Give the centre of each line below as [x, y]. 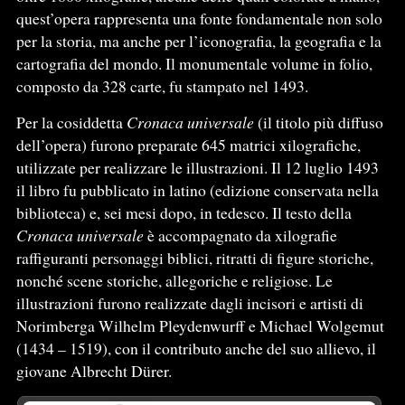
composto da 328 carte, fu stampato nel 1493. [162, 86]
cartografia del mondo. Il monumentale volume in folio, [194, 64]
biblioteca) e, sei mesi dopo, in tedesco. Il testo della [184, 213]
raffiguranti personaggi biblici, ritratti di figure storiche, [194, 258]
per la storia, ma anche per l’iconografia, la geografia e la [198, 41]
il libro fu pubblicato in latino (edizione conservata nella [197, 190]
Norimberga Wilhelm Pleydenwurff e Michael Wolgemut [200, 326]
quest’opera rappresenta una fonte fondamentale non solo [199, 19]
